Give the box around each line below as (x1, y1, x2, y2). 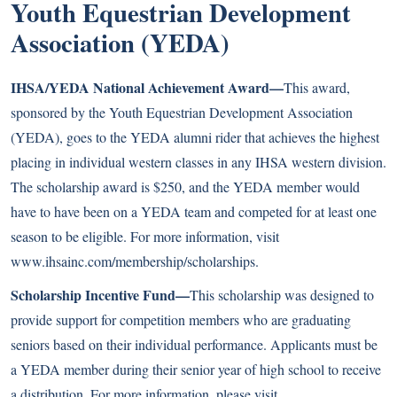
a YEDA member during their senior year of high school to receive (11, 360, 381, 378)
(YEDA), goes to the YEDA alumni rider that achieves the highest (11, 128, 379, 146)
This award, (284, 78, 350, 97)
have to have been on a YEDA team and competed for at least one (11, 202, 377, 221)
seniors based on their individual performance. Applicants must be (11, 335, 378, 354)
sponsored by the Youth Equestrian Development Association (11, 103, 353, 121)
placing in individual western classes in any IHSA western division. (11, 152, 386, 171)
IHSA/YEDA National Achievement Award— (11, 77, 284, 97)
